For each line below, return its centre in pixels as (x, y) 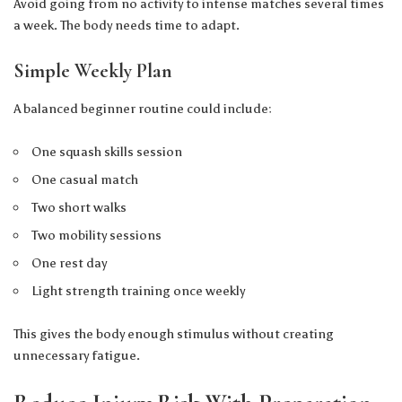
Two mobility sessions (97, 235)
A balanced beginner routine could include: (143, 108)
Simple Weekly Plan (93, 71)
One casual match (85, 179)
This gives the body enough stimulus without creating (174, 333)
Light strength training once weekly (139, 290)
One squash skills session (107, 151)
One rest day (70, 262)
